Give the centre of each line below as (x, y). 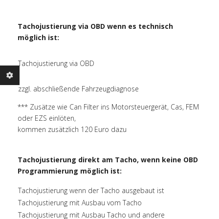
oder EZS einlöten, (47, 118)
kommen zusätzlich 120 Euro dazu (72, 130)
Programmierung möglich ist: (71, 171)
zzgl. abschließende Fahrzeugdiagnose (79, 89)
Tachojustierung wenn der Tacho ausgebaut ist (91, 191)
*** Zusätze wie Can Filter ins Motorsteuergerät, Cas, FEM (109, 107)
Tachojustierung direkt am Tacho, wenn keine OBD (108, 160)
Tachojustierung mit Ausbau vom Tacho (80, 203)
